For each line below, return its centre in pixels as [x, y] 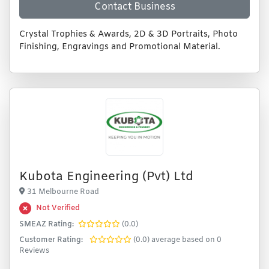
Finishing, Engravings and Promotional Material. [120, 47]
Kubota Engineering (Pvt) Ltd [106, 177]
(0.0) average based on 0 [177, 240]
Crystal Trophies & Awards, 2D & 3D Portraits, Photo [128, 35]
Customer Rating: [51, 240]
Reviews [34, 251]
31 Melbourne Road [63, 192]
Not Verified [58, 208]
